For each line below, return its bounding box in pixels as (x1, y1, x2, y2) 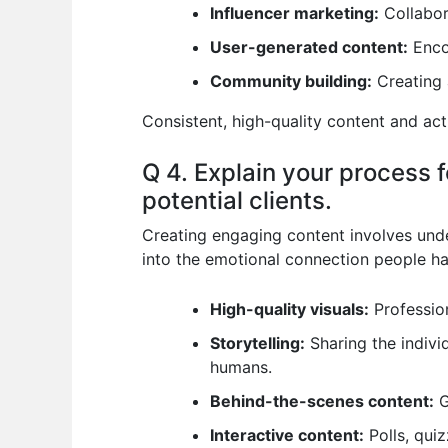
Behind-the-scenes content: (210, 390, 434, 411)
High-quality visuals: (210, 298, 369, 319)
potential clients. (142, 185, 332, 215)
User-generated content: (210, 37, 408, 58)
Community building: (210, 71, 372, 92)
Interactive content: (210, 424, 364, 445)
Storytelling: (210, 332, 305, 353)
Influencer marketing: (210, 3, 379, 24)
